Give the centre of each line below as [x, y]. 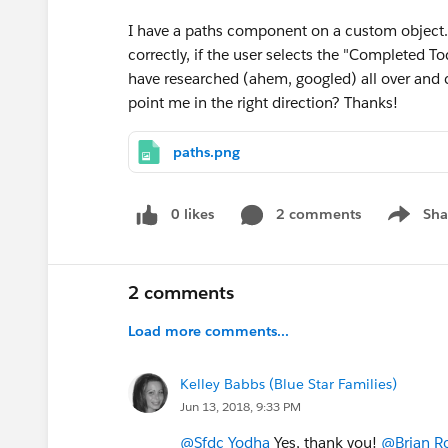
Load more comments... [208, 330]
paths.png [206, 152]
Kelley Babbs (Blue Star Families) [288, 383]
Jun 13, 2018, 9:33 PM [240, 406]
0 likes [192, 214]
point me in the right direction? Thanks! [263, 102]
